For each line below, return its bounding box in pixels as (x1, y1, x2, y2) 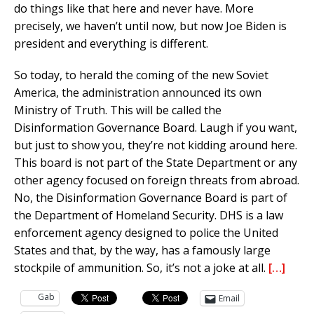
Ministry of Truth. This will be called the (14, 102, 221, 118)
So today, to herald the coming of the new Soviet (14, 67, 268, 83)
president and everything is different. (14, 36, 208, 52)
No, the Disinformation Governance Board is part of (14, 190, 287, 206)
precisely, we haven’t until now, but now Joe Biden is (14, 18, 287, 34)
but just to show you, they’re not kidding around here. (14, 137, 297, 153)
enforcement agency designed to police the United (14, 225, 278, 241)
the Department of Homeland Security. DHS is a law (14, 207, 283, 224)
